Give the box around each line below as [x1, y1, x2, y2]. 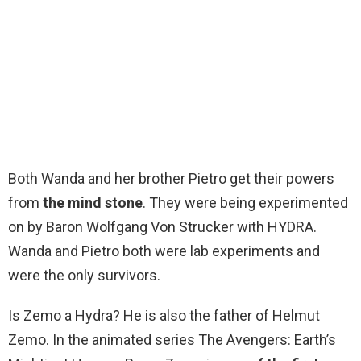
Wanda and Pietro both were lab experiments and [8, 243, 320, 260]
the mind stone [43, 194, 143, 212]
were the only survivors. [8, 267, 160, 284]
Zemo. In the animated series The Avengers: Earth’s [8, 331, 336, 349]
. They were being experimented [143, 194, 348, 212]
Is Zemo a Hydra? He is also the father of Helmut [8, 307, 320, 325]
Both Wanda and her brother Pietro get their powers [8, 170, 334, 188]
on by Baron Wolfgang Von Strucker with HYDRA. [8, 218, 317, 236]
